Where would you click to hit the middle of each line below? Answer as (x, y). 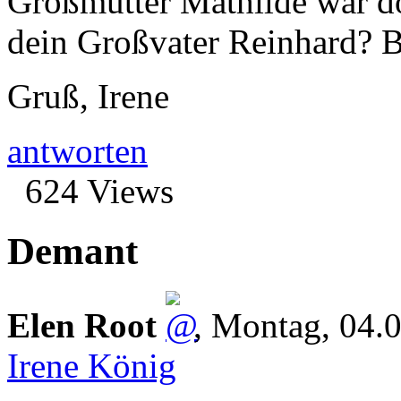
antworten (77, 151)
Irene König (92, 366)
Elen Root (82, 325)
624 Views (99, 192)
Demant (73, 252)
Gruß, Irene (88, 97)
